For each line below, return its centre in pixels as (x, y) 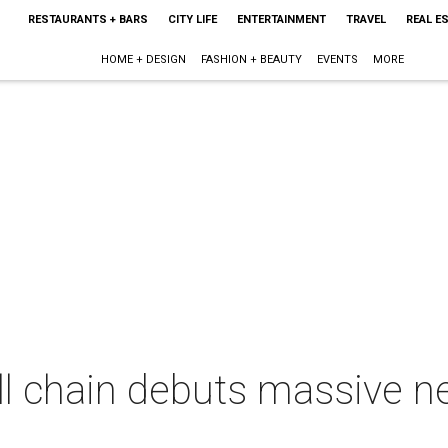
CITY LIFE (192, 19)
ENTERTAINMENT (281, 19)
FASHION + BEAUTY (252, 59)
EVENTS (338, 59)
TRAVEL (365, 19)
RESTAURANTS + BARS (87, 19)
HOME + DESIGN (144, 59)
